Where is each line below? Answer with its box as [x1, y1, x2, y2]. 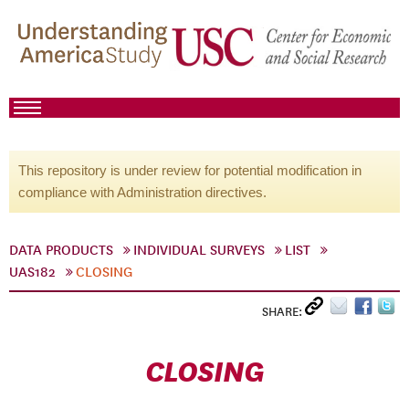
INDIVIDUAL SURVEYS [133, 242, 265, 258]
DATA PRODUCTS [9, 242, 113, 258]
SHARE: [262, 304, 305, 320]
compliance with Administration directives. [18, 184, 267, 200]
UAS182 [9, 264, 56, 280]
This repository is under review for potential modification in [18, 163, 362, 178]
